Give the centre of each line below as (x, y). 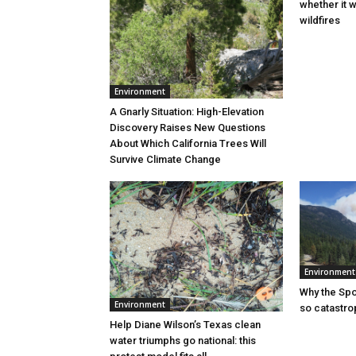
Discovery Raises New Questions (188, 128)
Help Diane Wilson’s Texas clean (185, 324)
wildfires (320, 21)
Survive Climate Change (165, 160)
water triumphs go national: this (183, 340)
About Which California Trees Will (188, 144)
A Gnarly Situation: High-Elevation (187, 112)
